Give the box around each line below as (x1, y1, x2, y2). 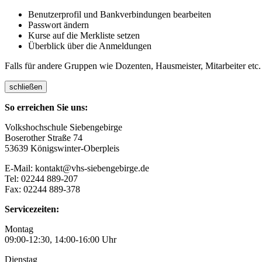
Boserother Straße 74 (5, 133, 82, 143)
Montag (5, 224, 33, 235)
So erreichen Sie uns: (5, 102, 88, 113)
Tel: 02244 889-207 (5, 174, 78, 184)
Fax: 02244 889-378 (5, 184, 80, 195)
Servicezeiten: (5, 204, 59, 215)
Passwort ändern (28, 20, 89, 30)
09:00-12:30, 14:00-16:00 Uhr (5, 235, 116, 245)
